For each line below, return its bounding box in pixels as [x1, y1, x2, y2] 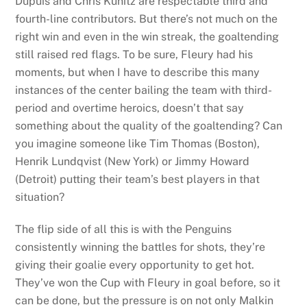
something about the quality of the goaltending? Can [15, 119, 283, 133]
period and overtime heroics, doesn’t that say [15, 101, 245, 115]
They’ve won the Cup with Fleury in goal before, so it [15, 276, 281, 290]
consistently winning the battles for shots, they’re [15, 241, 266, 254]
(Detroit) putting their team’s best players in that [15, 173, 260, 186]
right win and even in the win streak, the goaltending [15, 30, 280, 44]
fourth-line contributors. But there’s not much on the [15, 12, 278, 26]
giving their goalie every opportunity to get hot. [15, 258, 255, 272]
